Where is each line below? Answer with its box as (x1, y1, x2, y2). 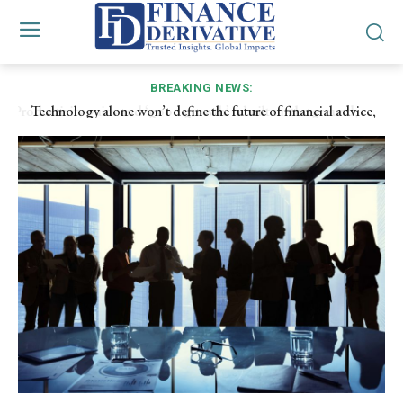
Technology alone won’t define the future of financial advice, (29, 102, 374, 121)
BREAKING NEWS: (149, 81, 254, 95)
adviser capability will (140, 119, 263, 139)
